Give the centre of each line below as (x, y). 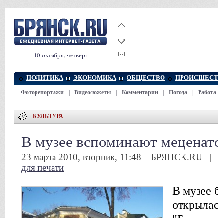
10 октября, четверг (61, 55)
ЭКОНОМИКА (95, 78)
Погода (178, 92)
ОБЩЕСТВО (146, 78)
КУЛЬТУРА (48, 116)
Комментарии (140, 92)
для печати (43, 168)
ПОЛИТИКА (45, 78)
